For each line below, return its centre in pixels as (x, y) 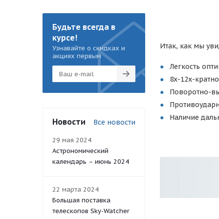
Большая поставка (81, 200)
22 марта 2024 (76, 190)
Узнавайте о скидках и (89, 48)
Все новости (114, 122)
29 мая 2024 (72, 140)
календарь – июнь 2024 (91, 162)
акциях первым (77, 56)
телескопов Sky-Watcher (91, 211)
